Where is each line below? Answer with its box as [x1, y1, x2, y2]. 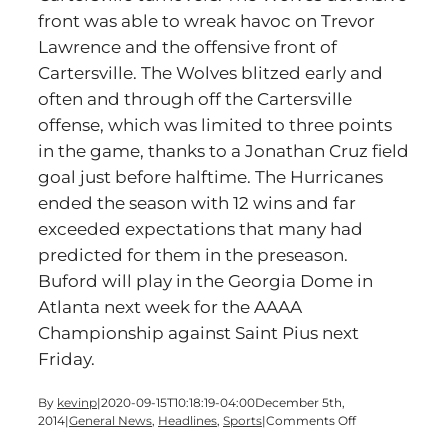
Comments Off [266, 413, 356, 428]
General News [69, 413, 152, 428]
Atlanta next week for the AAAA [38, 297, 302, 317]
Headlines [158, 413, 217, 428]
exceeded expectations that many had [38, 219, 363, 239]
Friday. [38, 349, 95, 369]
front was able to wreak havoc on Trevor [38, 11, 375, 31]
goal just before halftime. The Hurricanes [38, 167, 383, 187]
